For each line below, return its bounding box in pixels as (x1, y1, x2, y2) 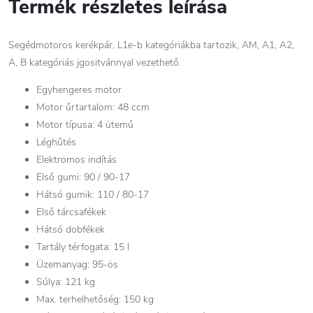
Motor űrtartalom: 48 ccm (36, 101, 150, 114)
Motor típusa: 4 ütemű (36, 118, 133, 131)
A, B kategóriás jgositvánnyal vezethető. (8, 56, 181, 69)
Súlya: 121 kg (36, 275, 95, 289)
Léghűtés (36, 136, 76, 149)
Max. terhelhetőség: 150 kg (36, 293, 154, 306)
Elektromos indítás (36, 153, 117, 166)
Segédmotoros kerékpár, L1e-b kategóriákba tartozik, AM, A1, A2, (8, 38, 294, 52)
